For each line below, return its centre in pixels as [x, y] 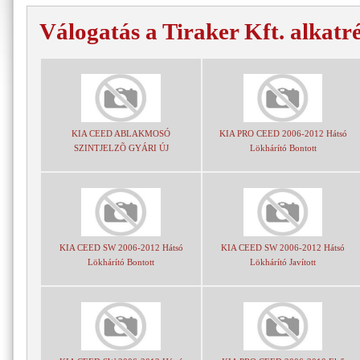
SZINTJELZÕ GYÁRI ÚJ [121, 148]
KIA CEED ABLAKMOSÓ [121, 133]
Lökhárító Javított [283, 262]
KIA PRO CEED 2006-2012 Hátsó [283, 133]
